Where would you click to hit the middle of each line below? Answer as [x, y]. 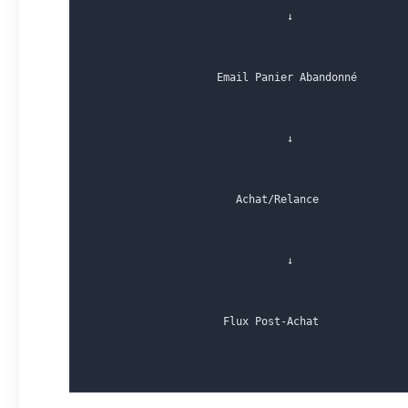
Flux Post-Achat [204, 321]
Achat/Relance [204, 199]
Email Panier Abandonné [223, 77]
